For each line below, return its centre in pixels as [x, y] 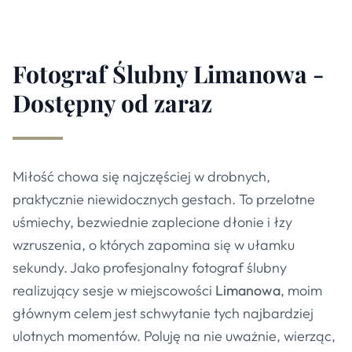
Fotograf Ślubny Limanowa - [168, 74]
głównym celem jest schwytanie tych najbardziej [163, 313]
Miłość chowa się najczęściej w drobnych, [141, 176]
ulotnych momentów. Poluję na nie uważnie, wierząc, [174, 336]
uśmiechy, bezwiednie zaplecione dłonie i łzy [152, 222]
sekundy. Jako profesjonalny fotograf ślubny [150, 268]
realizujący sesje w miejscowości [114, 290]
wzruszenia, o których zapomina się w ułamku [154, 245]
